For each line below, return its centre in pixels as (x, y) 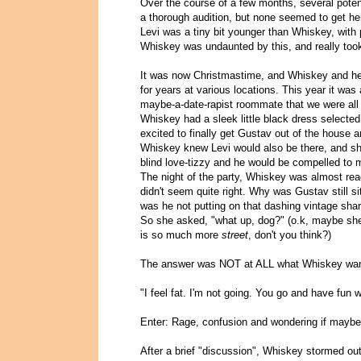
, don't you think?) (290, 235)
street (235, 235)
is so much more (181, 235)
